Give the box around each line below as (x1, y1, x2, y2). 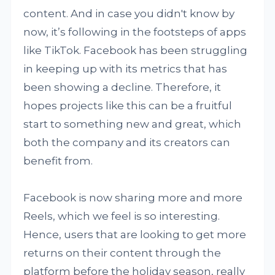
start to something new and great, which (23, 117, 242, 130)
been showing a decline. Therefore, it (23, 80, 222, 93)
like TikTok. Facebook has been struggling (23, 44, 248, 56)
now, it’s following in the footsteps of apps (23, 25, 247, 38)
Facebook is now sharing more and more (23, 191, 243, 204)
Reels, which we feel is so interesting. (23, 209, 220, 222)
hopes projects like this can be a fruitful (23, 99, 233, 112)
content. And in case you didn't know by (23, 7, 235, 20)
